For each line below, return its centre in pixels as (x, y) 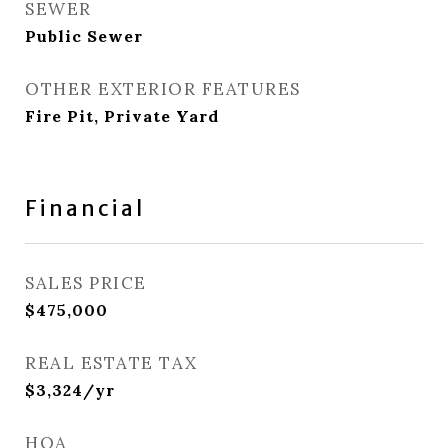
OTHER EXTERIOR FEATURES (163, 89)
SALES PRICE (86, 283)
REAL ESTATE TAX (111, 363)
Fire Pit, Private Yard (122, 116)
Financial (85, 208)
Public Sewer (84, 36)
